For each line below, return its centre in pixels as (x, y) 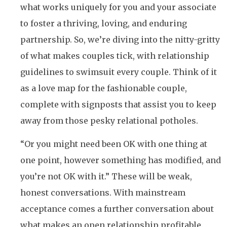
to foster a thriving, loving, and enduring (104, 23)
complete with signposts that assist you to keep (118, 104)
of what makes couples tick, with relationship (115, 55)
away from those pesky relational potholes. (109, 120)
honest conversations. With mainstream (103, 193)
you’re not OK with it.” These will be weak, (106, 177)
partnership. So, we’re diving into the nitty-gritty (120, 39)
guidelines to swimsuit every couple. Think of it (119, 72)
